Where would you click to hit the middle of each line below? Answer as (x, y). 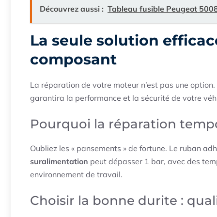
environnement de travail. (76, 175)
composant (73, 60)
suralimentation (59, 162)
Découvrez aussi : (72, 9)
